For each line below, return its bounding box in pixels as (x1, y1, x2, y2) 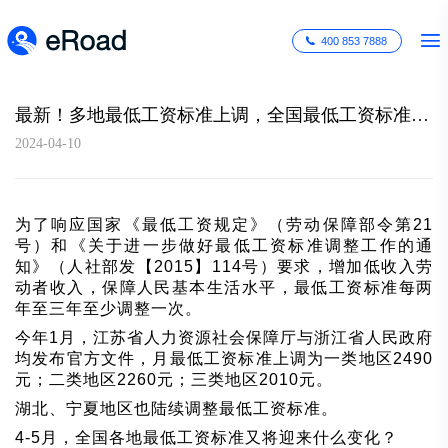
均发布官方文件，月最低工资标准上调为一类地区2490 (15, 349, 433, 367)
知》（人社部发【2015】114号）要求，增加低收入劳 (15, 257, 433, 275)
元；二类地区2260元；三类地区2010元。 (15, 370, 333, 388)
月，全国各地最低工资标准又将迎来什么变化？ (41, 428, 398, 446)
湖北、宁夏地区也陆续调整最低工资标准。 (15, 399, 338, 417)
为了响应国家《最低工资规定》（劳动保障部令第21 (15, 215, 433, 233)
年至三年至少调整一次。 (15, 299, 202, 317)
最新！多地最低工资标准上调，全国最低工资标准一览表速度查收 (411, 105, 429, 126)
